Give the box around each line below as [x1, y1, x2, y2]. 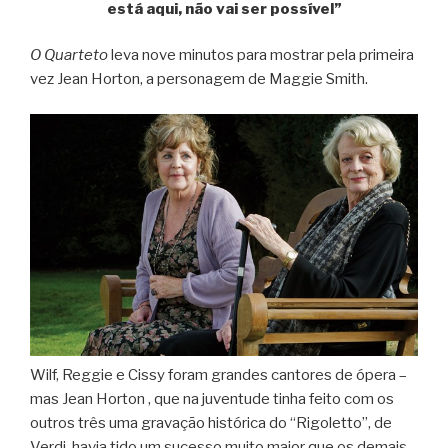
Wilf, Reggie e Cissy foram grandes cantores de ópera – [30, 365, 407, 384]
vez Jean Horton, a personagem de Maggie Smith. [30, 70, 368, 89]
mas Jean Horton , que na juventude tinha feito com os [30, 389, 394, 408]
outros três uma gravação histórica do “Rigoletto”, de [30, 413, 392, 432]
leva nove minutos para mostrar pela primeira [108, 46, 414, 65]
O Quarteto [30, 46, 108, 65]
